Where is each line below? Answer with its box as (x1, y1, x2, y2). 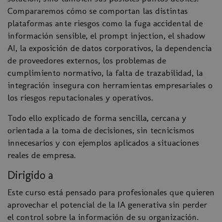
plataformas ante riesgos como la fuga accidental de (7, 18, 203, 29)
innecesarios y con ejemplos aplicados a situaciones (7, 137, 199, 148)
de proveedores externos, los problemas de (7, 55, 166, 66)
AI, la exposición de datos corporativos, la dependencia (7, 43, 212, 54)
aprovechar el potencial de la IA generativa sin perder (7, 199, 207, 210)
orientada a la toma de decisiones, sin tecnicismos (7, 125, 194, 136)
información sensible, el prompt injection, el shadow (7, 30, 205, 41)
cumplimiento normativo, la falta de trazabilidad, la (7, 67, 203, 78)
